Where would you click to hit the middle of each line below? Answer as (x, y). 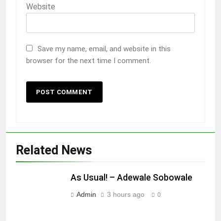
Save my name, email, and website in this (104, 49)
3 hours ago (126, 195)
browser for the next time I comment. (89, 61)
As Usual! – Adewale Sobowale (131, 178)
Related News (54, 150)
